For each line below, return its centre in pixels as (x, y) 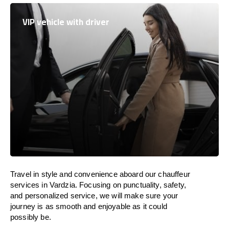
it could (155, 206)
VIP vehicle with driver (66, 22)
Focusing (95, 185)
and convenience (88, 174)
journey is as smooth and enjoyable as (77, 206)
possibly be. (31, 217)
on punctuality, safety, (149, 185)
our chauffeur (166, 174)
